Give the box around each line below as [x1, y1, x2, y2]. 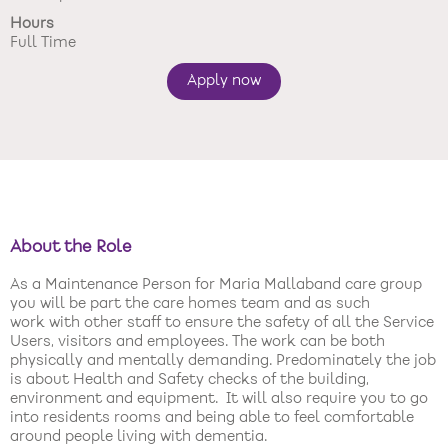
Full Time [10, 36, 76, 50]
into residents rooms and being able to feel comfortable [10, 410, 414, 425]
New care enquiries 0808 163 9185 [20, 29, 255, 42]
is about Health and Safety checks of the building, [10, 372, 369, 387]
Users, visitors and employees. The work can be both [10, 334, 385, 349]
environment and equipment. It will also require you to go [10, 391, 428, 406]
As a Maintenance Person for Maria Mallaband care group [10, 277, 422, 292]
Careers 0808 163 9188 [20, 50, 182, 63]
